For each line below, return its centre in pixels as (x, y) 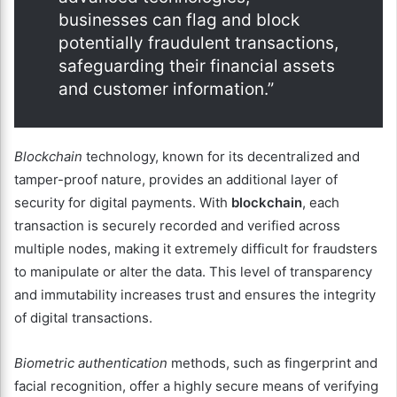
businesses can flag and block (179, 20)
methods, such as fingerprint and (272, 363)
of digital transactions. (83, 318)
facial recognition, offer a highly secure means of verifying (196, 386)
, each (321, 203)
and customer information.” (166, 90)
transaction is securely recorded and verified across (177, 226)
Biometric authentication (91, 363)
